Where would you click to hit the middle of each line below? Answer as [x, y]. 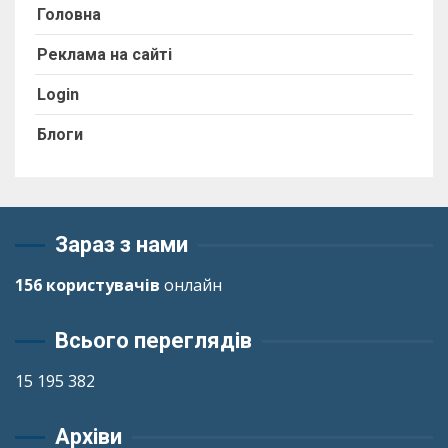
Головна [69, 14]
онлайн [191, 285]
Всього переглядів [153, 340]
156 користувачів [87, 285]
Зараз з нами [121, 244]
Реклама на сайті [104, 54]
